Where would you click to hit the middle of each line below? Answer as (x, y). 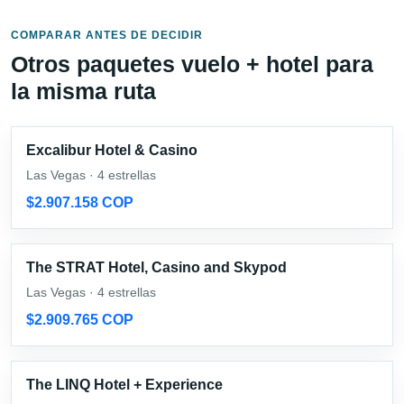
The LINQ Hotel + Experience (124, 384)
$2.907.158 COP (80, 202)
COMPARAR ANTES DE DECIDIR (107, 35)
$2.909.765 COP (80, 319)
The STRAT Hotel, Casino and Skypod (156, 267)
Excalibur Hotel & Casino (112, 150)
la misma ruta (83, 91)
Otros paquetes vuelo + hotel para (192, 64)
